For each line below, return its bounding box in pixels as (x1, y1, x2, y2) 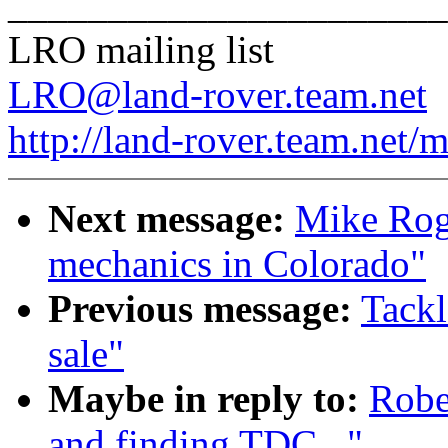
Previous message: (48, 287, 352, 331)
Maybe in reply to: (48, 377, 359, 421)
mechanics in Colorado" (48, 242, 426, 286)
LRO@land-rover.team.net (8, 73, 427, 117)
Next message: (48, 197, 285, 241)
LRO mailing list (8, 28, 274, 72)
